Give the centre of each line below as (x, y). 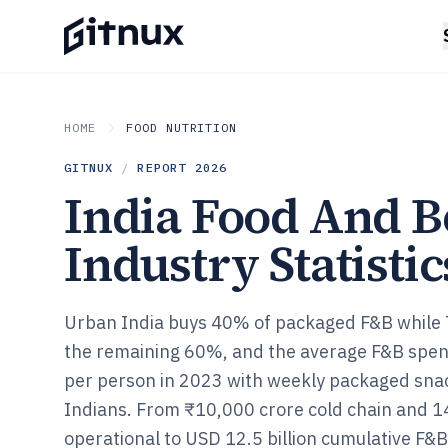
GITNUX (89, 167)
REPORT (166, 167)
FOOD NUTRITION (181, 127)
